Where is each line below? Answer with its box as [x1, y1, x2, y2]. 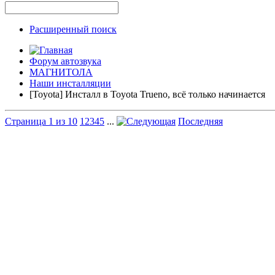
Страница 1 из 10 [5, 116, 77, 126]
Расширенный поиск [29, 24, 117, 34]
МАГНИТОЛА [29, 67, 93, 77]
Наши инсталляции [29, 78, 111, 88]
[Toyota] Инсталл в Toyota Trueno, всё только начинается [29, 89, 265, 99]
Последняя [178, 116, 223, 126]
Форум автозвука [29, 56, 101, 66]
